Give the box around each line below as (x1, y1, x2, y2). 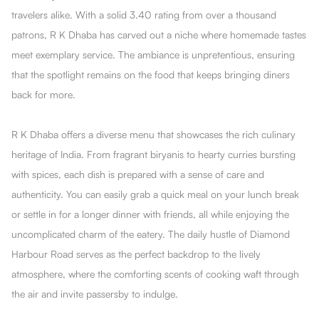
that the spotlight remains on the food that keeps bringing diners (11, 68, 290, 80)
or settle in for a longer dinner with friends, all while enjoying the (11, 207, 289, 220)
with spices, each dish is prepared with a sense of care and (11, 167, 264, 180)
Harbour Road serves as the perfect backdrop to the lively (11, 247, 261, 260)
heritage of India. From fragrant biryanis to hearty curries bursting (11, 147, 296, 160)
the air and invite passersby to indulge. (11, 287, 178, 300)
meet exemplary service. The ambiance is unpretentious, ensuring (11, 48, 295, 61)
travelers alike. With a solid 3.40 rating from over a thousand (11, 8, 276, 21)
